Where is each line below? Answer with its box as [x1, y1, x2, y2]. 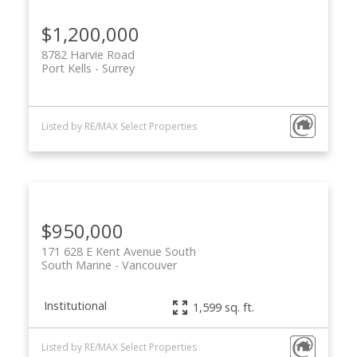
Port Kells [41, 61, 92, 76]
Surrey [101, 61, 135, 76]
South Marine [41, 257, 112, 273]
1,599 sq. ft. [193, 299, 254, 315]
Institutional [43, 297, 107, 313]
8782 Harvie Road [41, 47, 135, 63]
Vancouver [121, 257, 177, 273]
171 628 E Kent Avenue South [41, 244, 196, 260]
